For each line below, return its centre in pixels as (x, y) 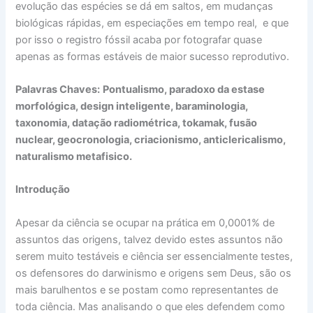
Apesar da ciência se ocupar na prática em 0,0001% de (145, 223)
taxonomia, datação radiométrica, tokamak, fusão (137, 123)
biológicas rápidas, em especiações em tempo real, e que (152, 23)
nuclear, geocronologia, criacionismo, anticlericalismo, (151, 140)
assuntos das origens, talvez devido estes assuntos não (150, 239)
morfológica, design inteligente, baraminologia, (132, 107)
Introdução (43, 190)
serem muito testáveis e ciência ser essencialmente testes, (154, 256)
